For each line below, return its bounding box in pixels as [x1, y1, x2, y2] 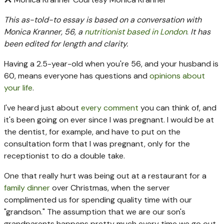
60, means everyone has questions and [4, 70, 149, 81]
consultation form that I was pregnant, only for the [4, 138, 190, 149]
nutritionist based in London [84, 26, 187, 37]
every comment [81, 102, 138, 113]
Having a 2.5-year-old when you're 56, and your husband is [4, 58, 218, 69]
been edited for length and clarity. [4, 38, 128, 49]
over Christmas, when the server [50, 182, 170, 193]
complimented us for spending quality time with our [4, 194, 192, 205]
